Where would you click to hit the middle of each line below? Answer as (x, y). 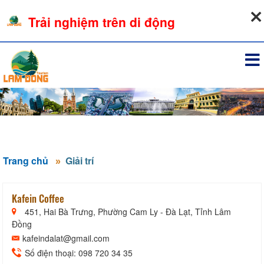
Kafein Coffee (38, 198)
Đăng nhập (234, 32)
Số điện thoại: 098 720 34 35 (77, 253)
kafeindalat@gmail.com (66, 238)
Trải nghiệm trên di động (102, 22)
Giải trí (80, 160)
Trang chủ (26, 160)
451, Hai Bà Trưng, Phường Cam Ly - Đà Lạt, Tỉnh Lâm (127, 211)
